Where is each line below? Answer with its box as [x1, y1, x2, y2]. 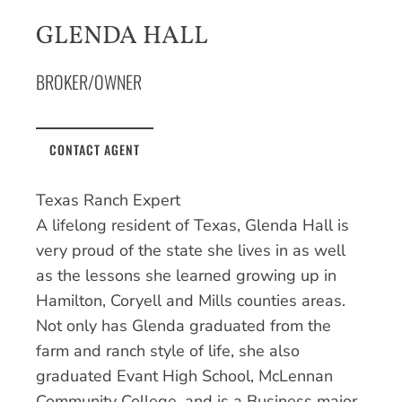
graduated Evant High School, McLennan [36, 364, 333, 387]
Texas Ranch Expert [36, 188, 180, 211]
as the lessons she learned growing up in [36, 264, 336, 286]
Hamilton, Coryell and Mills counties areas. [36, 289, 345, 311]
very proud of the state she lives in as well [36, 239, 345, 261]
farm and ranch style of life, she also [36, 339, 300, 362]
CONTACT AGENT [49, 139, 140, 159]
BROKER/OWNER [36, 67, 142, 95]
